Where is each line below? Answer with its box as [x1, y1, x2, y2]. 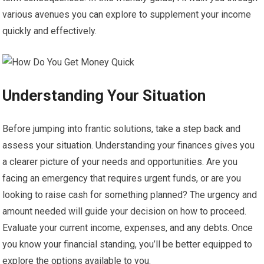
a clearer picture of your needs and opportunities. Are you [2, 156, 238, 167]
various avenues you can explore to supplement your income [2, 9, 252, 20]
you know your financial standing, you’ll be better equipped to [2, 239, 253, 250]
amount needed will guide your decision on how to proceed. [2, 206, 247, 217]
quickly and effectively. [2, 25, 97, 37]
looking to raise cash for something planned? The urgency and [2, 189, 258, 200]
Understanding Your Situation [2, 87, 206, 104]
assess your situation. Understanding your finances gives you [2, 140, 255, 151]
